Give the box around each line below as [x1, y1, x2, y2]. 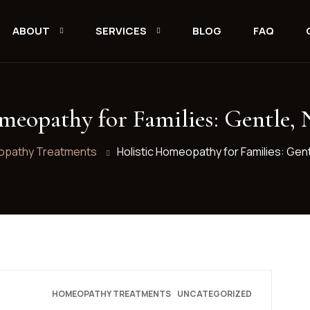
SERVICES [95, 24, 147, 38]
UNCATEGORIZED [176, 288, 252, 300]
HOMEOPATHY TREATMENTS [51, 288, 171, 300]
